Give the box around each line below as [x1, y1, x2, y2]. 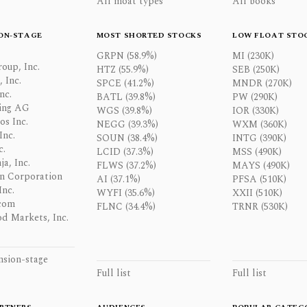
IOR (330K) [232, 103, 280, 118]
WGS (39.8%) [96, 103, 152, 118]
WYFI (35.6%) [96, 186, 155, 200]
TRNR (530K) [232, 199, 288, 214]
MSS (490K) [232, 145, 282, 159]
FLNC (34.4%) [96, 199, 156, 214]
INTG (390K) [232, 131, 287, 145]
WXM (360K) [232, 117, 288, 132]
